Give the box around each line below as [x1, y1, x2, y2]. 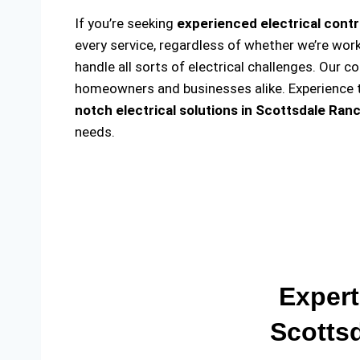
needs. [75, 124, 115, 140]
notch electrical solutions [75, 102, 241, 118]
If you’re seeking [75, 15, 177, 31]
